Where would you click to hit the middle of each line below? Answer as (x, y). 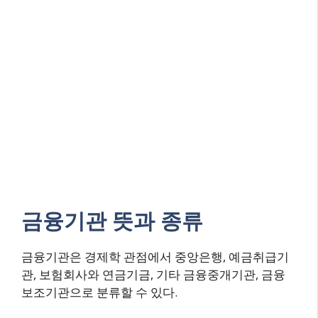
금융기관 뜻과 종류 (112, 220)
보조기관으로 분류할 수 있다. (99, 292)
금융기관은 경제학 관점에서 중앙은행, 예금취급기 (155, 256)
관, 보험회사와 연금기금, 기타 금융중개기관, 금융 (153, 274)
